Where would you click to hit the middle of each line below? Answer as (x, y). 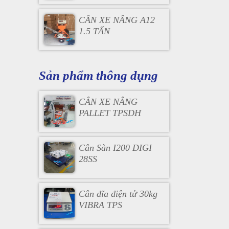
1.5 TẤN (94, 31)
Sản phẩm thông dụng (98, 75)
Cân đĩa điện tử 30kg (118, 194)
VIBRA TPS (100, 205)
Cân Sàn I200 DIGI (115, 148)
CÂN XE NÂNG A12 (117, 20)
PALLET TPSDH (110, 113)
